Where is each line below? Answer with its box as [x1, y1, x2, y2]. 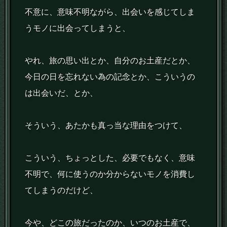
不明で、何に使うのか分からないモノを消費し [25, 170, 196, 178]
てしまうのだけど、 [25, 186, 98, 195]
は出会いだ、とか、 [25, 89, 98, 97]
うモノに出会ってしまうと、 [25, 24, 131, 32]
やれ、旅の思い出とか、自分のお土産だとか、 [25, 56, 196, 65]
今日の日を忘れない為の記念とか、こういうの [25, 72, 196, 81]
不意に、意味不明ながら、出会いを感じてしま [25, 8, 196, 16]
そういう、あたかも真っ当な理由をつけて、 [25, 121, 187, 130]
